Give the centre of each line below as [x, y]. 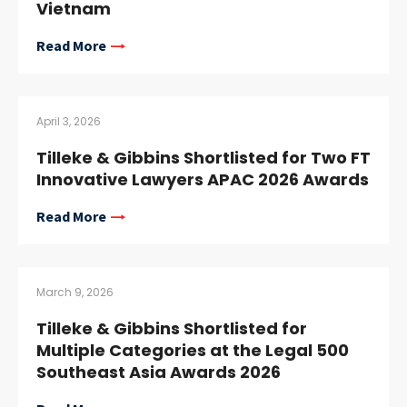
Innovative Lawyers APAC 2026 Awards [203, 179]
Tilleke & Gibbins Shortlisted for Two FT [203, 157]
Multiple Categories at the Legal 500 [193, 350]
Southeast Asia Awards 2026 [159, 372]
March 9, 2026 [75, 292]
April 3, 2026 [69, 121]
